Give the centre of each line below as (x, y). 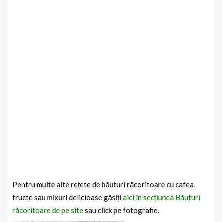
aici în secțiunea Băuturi (162, 197)
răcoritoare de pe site (48, 210)
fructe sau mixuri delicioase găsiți (68, 197)
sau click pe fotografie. (121, 210)
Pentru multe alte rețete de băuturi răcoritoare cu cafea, (104, 185)
